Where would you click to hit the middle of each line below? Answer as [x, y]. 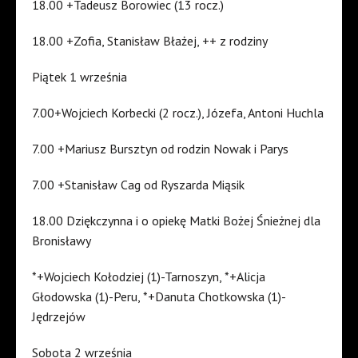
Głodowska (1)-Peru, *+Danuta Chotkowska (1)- [159, 297]
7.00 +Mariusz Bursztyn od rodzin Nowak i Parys [160, 149]
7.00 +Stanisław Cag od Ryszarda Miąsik [138, 185]
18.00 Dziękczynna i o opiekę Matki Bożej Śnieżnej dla [176, 221]
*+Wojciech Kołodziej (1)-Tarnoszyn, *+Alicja [149, 277]
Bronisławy [62, 241]
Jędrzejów [59, 317]
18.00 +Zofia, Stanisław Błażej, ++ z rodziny [150, 41]
